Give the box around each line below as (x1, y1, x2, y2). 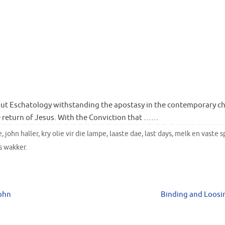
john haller (5, 130, 39, 139)
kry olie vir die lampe (41, 130, 107, 139)
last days (145, 130, 172, 139)
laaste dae (109, 130, 142, 139)
